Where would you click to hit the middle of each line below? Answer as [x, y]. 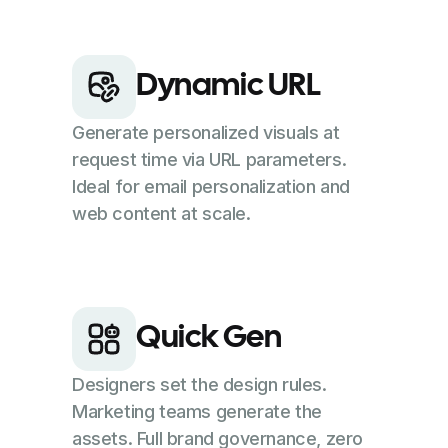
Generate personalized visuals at [206, 132]
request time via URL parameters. [209, 159]
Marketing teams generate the [197, 411]
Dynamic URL [228, 86]
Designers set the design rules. [199, 384]
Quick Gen [209, 338]
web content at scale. [161, 213]
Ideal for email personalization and [211, 186]
